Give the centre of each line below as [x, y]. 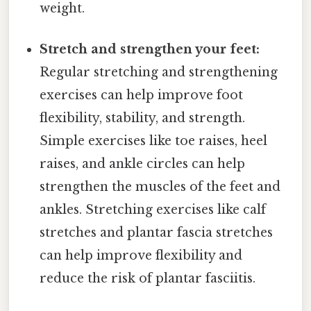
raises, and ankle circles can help [143, 164]
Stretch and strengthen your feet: [150, 50]
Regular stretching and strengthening [159, 73]
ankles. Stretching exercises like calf [153, 210]
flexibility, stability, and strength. [143, 118]
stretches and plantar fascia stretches [157, 233]
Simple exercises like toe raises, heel [154, 141]
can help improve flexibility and [141, 256]
